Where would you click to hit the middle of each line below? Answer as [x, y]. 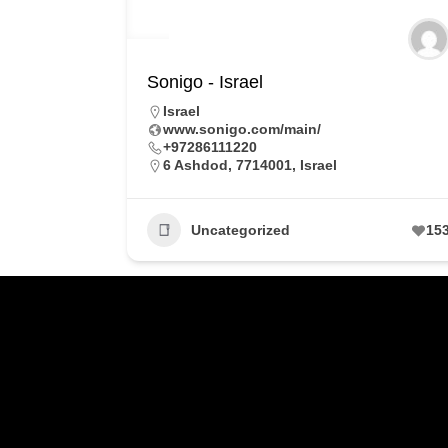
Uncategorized [240, 230]
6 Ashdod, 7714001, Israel [250, 165]
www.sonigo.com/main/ [242, 129]
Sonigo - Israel [205, 82]
